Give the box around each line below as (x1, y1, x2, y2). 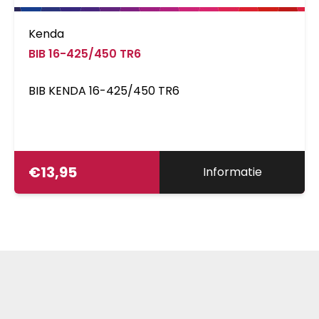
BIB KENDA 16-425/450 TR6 (28, 82, 179, 99)
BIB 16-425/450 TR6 (28, 45, 141, 62)
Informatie (202, 163, 262, 180)
